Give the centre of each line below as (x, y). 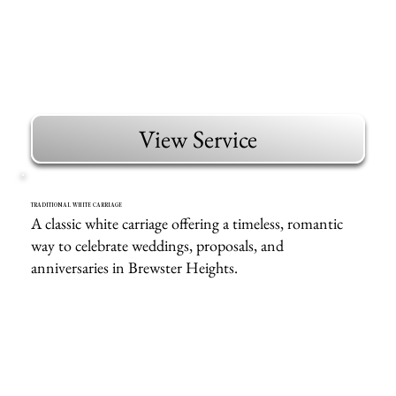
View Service (198, 139)
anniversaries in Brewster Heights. (135, 268)
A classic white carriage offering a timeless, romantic (187, 224)
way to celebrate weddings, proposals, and (158, 246)
